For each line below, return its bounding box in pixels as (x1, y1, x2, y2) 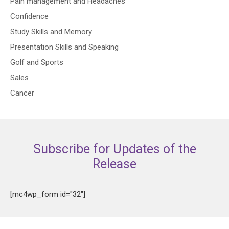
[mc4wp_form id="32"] (10, 190, 85, 199)
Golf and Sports (10, 58, 63, 67)
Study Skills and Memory (10, 27, 92, 36)
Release (93, 156, 136, 171)
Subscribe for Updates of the (33, 142, 196, 156)
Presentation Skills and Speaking (10, 42, 119, 52)
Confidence (10, 12, 49, 21)
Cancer (10, 88, 34, 98)
